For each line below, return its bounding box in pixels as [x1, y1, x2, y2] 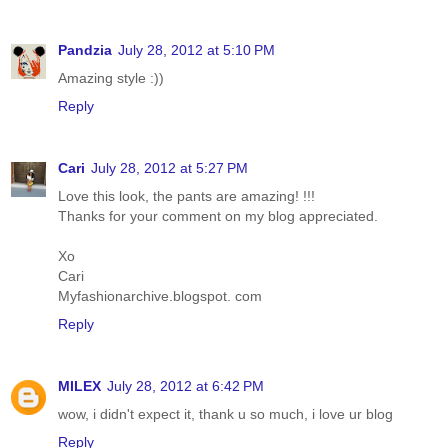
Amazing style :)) [58, 70, 164, 87]
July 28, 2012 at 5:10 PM [118, 42, 275, 59]
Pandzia [58, 42, 112, 59]
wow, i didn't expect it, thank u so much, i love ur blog [58, 406, 393, 423]
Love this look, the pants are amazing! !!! [58, 188, 315, 205]
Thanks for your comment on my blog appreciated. [58, 208, 378, 225]
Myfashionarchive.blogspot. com [58, 288, 262, 305]
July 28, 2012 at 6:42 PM [107, 378, 264, 395]
